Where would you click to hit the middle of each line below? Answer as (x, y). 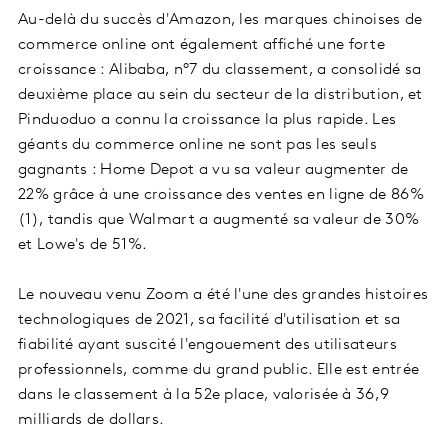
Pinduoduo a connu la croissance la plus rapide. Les (207, 119)
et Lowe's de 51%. (83, 244)
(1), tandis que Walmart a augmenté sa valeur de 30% (219, 219)
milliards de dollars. (91, 419)
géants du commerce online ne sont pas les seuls (198, 144)
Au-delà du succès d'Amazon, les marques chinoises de (220, 19)
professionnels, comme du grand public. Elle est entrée (219, 369)
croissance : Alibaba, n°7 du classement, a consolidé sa (220, 69)
